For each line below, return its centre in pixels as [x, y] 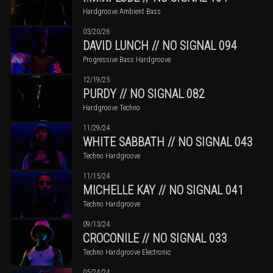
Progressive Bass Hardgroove [127, 59]
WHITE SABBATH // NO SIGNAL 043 [168, 142]
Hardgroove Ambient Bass [122, 11]
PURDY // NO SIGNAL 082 [144, 94]
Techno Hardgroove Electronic [127, 252]
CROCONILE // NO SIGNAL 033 [155, 238]
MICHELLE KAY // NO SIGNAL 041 [163, 190]
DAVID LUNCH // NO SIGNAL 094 [160, 45]
